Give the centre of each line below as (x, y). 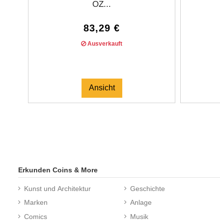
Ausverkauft (104, 44)
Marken (36, 203)
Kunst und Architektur (57, 188)
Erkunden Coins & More (58, 170)
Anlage (141, 203)
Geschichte (148, 188)
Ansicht (102, 88)
